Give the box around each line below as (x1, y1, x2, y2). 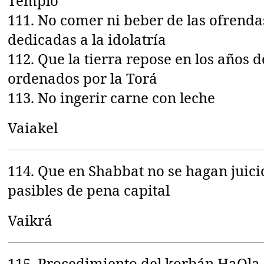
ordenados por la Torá (8, 68, 158, 88)
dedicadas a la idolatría (8, 29, 167, 49)
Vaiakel (8, 117, 58, 137)
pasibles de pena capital (8, 180, 170, 200)
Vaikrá (8, 210, 53, 230)
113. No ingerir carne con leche (8, 87, 216, 107)
